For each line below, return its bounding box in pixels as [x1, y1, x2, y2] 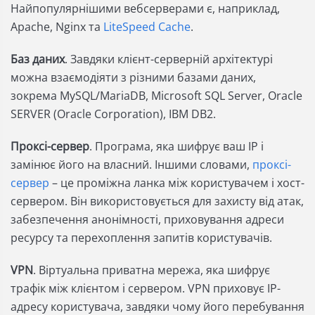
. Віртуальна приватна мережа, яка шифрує [33, 262, 270, 278]
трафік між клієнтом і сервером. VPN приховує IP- [11, 281, 281, 296]
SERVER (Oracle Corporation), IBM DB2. [11, 106, 216, 122]
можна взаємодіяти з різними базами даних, [11, 70, 256, 85]
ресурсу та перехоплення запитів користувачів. [11, 230, 272, 245]
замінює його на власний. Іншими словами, [11, 157, 252, 172]
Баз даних [11, 51, 65, 67]
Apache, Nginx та [11, 19, 103, 34]
